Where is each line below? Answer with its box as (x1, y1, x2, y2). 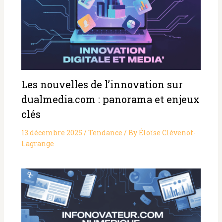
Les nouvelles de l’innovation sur (21, 77, 183, 91)
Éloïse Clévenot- (138, 127, 196, 137)
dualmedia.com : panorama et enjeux (21, 92, 200, 106)
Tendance (88, 127, 122, 137)
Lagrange (21, 138, 54, 148)
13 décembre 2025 (21, 127, 84, 137)
